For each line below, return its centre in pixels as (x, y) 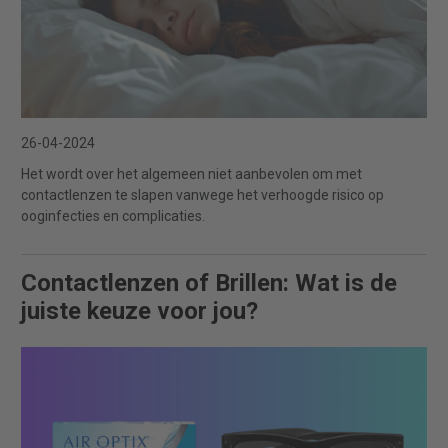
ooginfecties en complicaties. (113, 216)
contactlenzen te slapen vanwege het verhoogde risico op (202, 195)
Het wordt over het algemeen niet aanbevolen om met (191, 174)
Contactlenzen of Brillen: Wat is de (209, 283)
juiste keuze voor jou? (139, 311)
